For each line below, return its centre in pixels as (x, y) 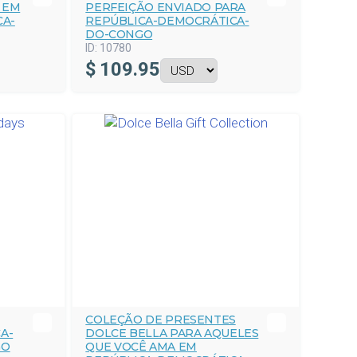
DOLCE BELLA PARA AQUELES (172, 333)
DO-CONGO (119, 34)
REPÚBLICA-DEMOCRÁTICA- (167, 21)
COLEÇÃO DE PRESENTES (161, 320)
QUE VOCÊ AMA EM (141, 347)
